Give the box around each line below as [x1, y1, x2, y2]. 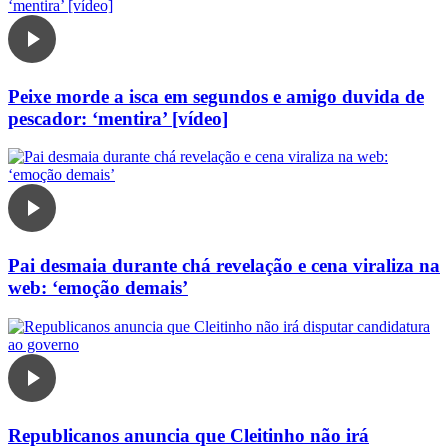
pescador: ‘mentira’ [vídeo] [8, 107, 228, 129]
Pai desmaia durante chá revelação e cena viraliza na [8, 255, 440, 277]
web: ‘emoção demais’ [8, 277, 188, 299]
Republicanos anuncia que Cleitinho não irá [8, 424, 369, 446]
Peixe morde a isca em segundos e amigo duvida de [8, 85, 424, 107]
